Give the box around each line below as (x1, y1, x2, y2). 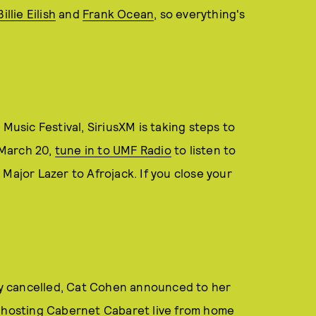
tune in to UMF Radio (54, 142, 171, 157)
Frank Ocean (83, 6, 154, 20)
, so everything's (154, 6, 245, 20)
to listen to (171, 142, 236, 157)
